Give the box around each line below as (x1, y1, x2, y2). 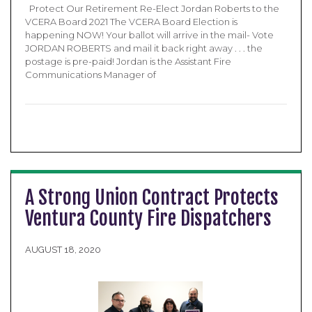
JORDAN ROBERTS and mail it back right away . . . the (25, 42, 263, 54)
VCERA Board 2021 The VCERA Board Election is (25, 16, 237, 27)
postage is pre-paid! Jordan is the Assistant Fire (25, 56, 231, 67)
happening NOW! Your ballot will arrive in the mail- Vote (25, 29, 274, 40)
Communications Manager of (25, 69, 156, 80)
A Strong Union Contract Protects (25, 185, 279, 210)
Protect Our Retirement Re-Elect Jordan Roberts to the (25, 3, 279, 14)
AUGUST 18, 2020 (25, 244, 101, 255)
